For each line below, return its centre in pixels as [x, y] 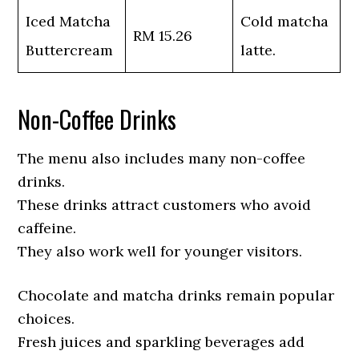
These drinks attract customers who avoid [165, 205]
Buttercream [70, 50]
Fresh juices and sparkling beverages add [161, 342]
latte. [258, 50]
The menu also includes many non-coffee [162, 158]
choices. [46, 319]
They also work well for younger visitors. [160, 251]
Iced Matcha [69, 21]
